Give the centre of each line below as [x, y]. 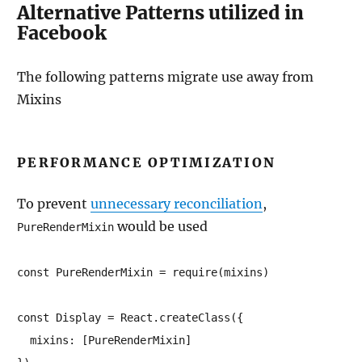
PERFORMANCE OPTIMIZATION [146, 162]
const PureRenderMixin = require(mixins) [143, 272]
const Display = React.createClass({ [130, 318]
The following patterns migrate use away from [165, 77]
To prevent [54, 204]
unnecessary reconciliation [177, 204]
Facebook [62, 33]
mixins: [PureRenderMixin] [104, 340]
